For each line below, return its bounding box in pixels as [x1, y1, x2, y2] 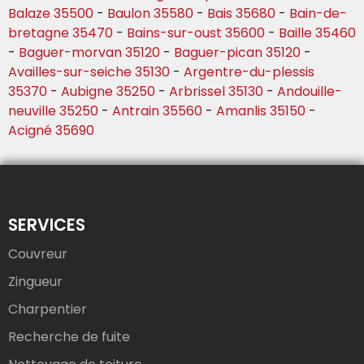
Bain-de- [289, 4, 347, 24]
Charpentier [8, 300, 87, 319]
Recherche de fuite [8, 327, 130, 347]
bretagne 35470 [8, 24, 113, 43]
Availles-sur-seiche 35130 [8, 63, 170, 82]
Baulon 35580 [107, 4, 193, 24]
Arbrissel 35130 [169, 82, 263, 102]
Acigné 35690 [8, 121, 94, 141]
